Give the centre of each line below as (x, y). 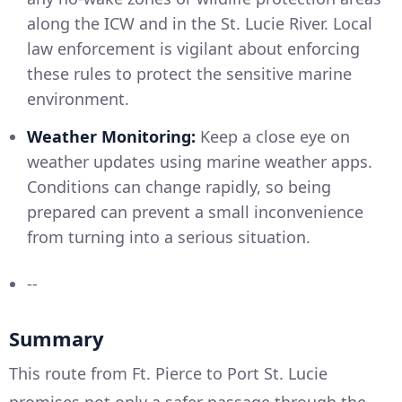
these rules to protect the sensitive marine (189, 74)
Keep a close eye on (273, 137)
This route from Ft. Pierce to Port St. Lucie (168, 374)
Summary (57, 339)
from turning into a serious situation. (169, 237)
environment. (78, 99)
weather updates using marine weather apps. (200, 162)
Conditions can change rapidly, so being (179, 187)
